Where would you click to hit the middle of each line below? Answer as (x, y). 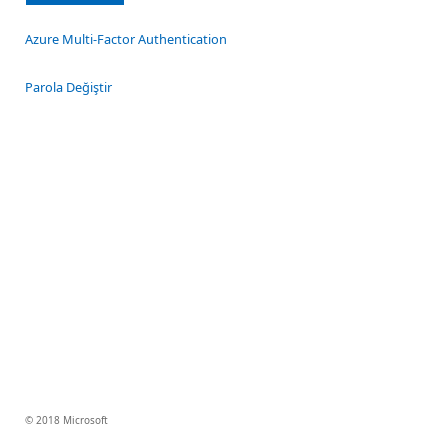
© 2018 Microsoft (66, 420)
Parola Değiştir (68, 87)
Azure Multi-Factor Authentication (126, 39)
